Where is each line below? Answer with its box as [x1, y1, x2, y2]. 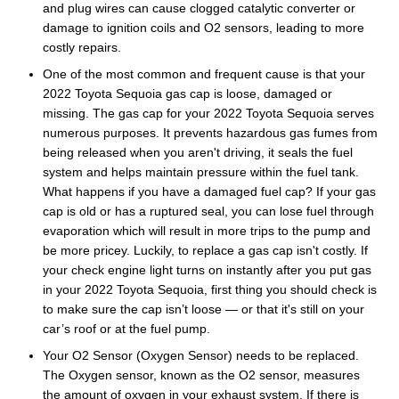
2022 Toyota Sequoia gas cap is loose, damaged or [43, 85, 332, 101]
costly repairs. [43, 39, 121, 54]
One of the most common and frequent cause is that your [43, 66, 365, 81]
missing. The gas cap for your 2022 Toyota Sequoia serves [43, 105, 374, 120]
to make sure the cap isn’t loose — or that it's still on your [43, 301, 364, 316]
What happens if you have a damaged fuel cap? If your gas [43, 183, 376, 199]
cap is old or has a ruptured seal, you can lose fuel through [43, 203, 374, 218]
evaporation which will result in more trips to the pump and [43, 223, 370, 238]
